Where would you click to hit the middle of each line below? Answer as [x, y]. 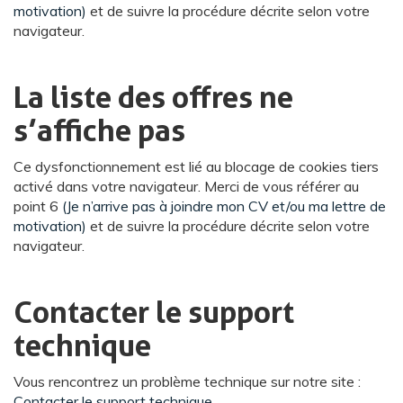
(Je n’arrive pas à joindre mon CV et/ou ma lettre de [224, 206]
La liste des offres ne [153, 96]
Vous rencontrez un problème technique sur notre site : [187, 381]
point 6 [38, 206]
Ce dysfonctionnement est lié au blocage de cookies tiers [196, 166]
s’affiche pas [99, 130]
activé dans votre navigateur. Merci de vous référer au [186, 186]
